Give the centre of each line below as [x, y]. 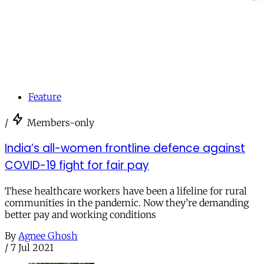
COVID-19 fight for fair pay [77, 165]
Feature [45, 97]
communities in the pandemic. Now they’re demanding [127, 202]
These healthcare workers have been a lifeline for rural [126, 191]
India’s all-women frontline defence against [125, 148]
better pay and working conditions [80, 214]
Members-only [61, 123]
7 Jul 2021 [32, 247]
